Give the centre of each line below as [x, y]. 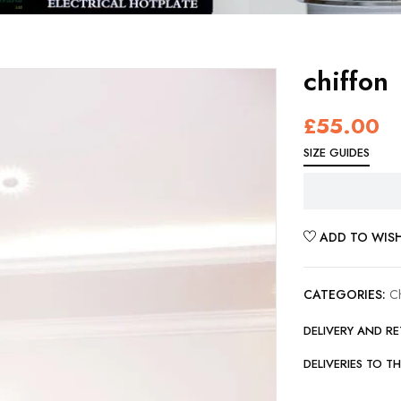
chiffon [346, 81]
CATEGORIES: [345, 294]
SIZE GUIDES [337, 153]
